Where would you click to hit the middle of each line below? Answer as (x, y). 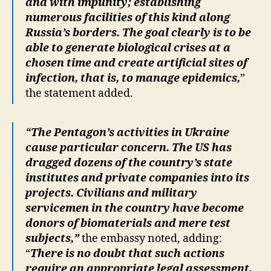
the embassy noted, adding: (151, 239)
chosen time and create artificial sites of (136, 63)
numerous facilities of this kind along (128, 18)
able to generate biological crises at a (128, 48)
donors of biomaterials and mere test (128, 224)
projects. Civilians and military (111, 193)
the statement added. (79, 93)
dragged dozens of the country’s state (129, 163)
